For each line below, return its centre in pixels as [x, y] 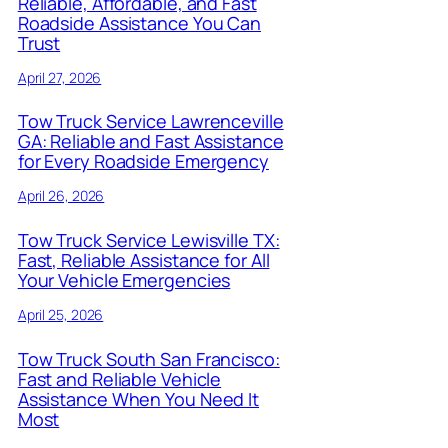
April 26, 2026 [61, 196]
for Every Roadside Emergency [143, 161]
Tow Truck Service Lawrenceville [150, 121]
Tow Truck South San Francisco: [148, 359]
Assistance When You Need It [138, 399]
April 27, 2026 [59, 77]
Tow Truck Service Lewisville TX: [148, 240]
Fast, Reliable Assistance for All [143, 260]
